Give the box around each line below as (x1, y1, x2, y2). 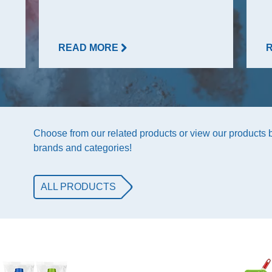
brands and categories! (33, 142, 132, 153)
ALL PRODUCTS (41, 181, 117, 192)
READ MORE (58, 42, 121, 53)
